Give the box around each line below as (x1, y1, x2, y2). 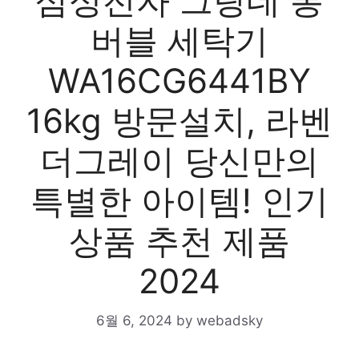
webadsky (196, 312, 263, 329)
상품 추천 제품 (69, 220, 290, 261)
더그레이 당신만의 (40, 140, 319, 181)
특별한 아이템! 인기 (30, 180, 329, 221)
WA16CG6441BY (48, 60, 311, 101)
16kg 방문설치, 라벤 (26, 100, 333, 141)
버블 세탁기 (91, 20, 268, 61)
